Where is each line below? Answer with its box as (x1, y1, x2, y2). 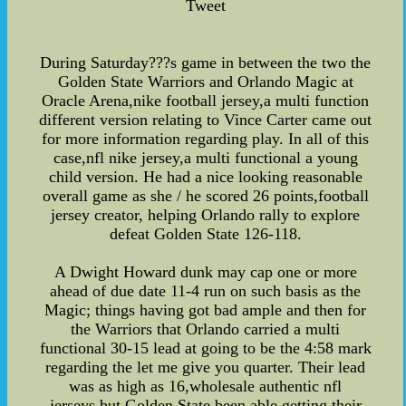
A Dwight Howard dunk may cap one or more (53, 263, 357, 282)
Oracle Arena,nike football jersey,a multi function (42, 92, 370, 111)
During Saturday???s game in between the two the (40, 53, 372, 72)
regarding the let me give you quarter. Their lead (45, 358, 366, 377)
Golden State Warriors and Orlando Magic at (57, 72, 353, 92)
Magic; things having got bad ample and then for (44, 301, 367, 320)
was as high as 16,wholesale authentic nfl (69, 377, 343, 396)
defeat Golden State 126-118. (109, 225, 302, 244)
